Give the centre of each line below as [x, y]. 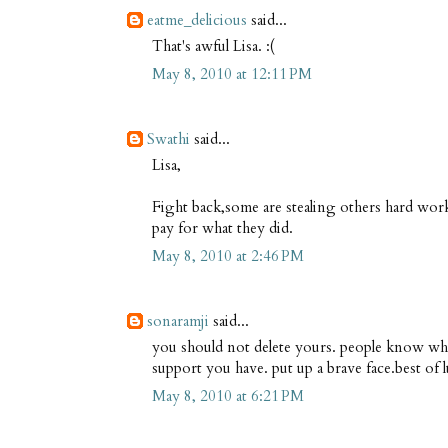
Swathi [168, 139]
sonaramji [178, 321]
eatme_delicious [197, 20]
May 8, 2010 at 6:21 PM [228, 396]
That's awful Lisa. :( [213, 45]
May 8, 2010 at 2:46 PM [228, 256]
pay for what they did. [222, 227]
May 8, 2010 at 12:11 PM [232, 74]
